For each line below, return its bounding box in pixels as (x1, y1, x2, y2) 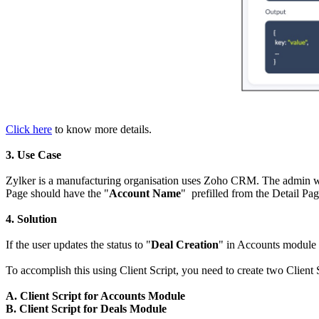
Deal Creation (151, 238, 219, 251)
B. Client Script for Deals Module (6, 302, 167, 315)
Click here (6, 122, 52, 135)
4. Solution (6, 212, 57, 225)
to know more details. (52, 122, 152, 135)
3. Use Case (6, 148, 61, 161)
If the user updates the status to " (6, 238, 151, 251)
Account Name (109, 187, 181, 199)
